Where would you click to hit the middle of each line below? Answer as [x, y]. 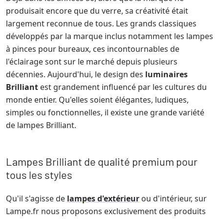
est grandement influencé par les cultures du [122, 87]
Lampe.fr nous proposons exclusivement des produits [106, 211]
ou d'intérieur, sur [173, 198]
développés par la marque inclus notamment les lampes [109, 36]
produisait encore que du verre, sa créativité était [97, 11]
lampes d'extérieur [103, 198]
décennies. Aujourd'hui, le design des [76, 74]
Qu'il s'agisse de [36, 198]
